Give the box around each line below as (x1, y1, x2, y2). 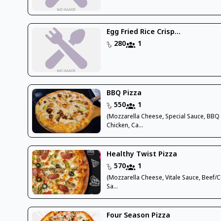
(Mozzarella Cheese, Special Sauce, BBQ (107, 112, 220, 121)
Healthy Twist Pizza (107, 149, 178, 159)
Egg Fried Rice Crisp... (107, 27, 181, 37)
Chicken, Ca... (107, 121, 144, 130)
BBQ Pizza (107, 88, 142, 98)
